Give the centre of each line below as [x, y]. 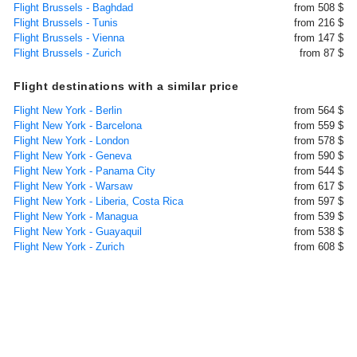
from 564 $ [319, 110]
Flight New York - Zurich [69, 247]
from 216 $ [319, 23]
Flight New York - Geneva [73, 156]
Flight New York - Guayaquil [78, 231]
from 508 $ [319, 8]
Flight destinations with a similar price [126, 86]
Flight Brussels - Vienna [69, 38]
